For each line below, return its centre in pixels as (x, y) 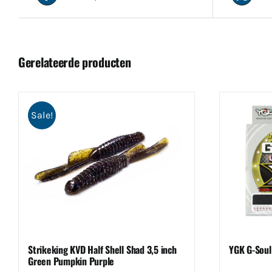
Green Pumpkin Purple (71, 261)
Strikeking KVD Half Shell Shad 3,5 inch (102, 250)
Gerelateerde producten (75, 62)
